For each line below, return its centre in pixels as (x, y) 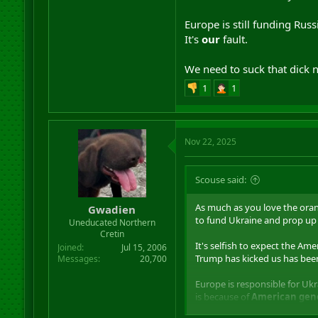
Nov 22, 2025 (210, 141)
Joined (69, 247)
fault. (234, 39)
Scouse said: (220, 179)
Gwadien (112, 209)
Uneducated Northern (112, 223)
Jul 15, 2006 (144, 247)
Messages (77, 259)
